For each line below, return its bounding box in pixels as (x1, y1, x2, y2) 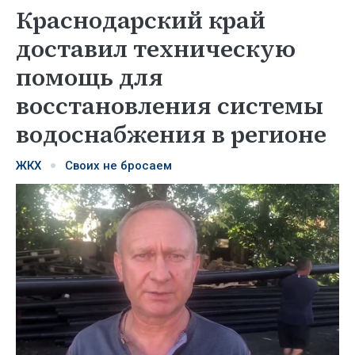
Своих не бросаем (65, 158, 172, 173)
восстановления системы (16, 90, 323, 122)
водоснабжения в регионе (16, 118, 326, 151)
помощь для (16, 61, 163, 94)
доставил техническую (16, 32, 296, 65)
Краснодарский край (16, 4, 265, 36)
